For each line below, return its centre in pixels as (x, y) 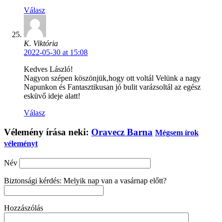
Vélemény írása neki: (48, 132)
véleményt (21, 144)
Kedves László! (48, 69)
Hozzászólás (24, 208)
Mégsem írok (177, 133)
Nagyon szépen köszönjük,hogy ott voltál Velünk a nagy (112, 78)
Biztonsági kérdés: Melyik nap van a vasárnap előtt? (85, 180)
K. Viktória (41, 44)
